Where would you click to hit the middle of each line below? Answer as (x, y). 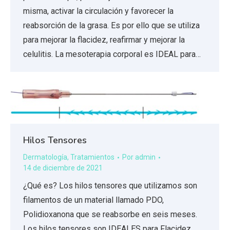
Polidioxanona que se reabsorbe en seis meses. (110, 215)
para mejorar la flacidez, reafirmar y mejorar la (104, 40)
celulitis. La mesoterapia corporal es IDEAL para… (112, 54)
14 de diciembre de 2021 (63, 168)
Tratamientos (92, 157)
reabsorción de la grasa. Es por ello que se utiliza (111, 26)
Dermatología (45, 157)
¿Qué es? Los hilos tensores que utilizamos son (110, 186)
